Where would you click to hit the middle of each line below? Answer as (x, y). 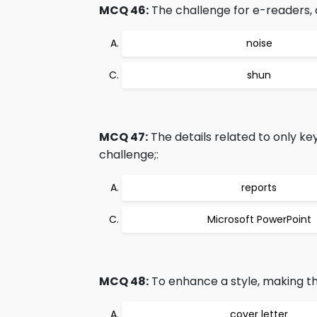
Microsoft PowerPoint (259, 219)
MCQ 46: (124, 10)
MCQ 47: (123, 137)
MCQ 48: (124, 281)
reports (259, 188)
